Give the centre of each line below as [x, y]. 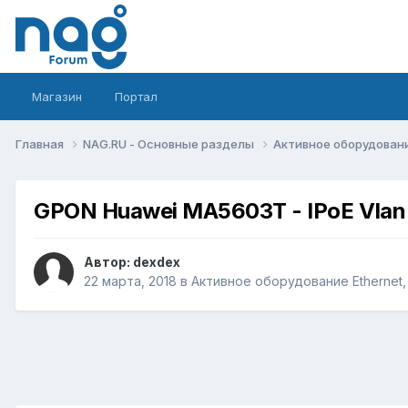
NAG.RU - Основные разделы [170, 143]
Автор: [108, 262]
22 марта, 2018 [130, 281]
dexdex [157, 262]
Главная [41, 143]
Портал [136, 97]
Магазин [57, 97]
